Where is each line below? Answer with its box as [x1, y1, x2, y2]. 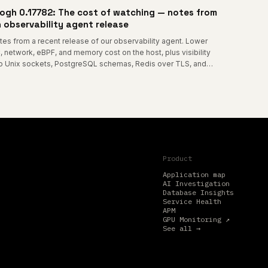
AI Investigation [163, 179, 230, 188]
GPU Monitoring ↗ [163, 215, 230, 224]
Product [163, 154, 192, 163]
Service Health [163, 197, 221, 206]
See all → [163, 224, 200, 233]
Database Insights [163, 188, 234, 197]
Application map [163, 170, 226, 179]
